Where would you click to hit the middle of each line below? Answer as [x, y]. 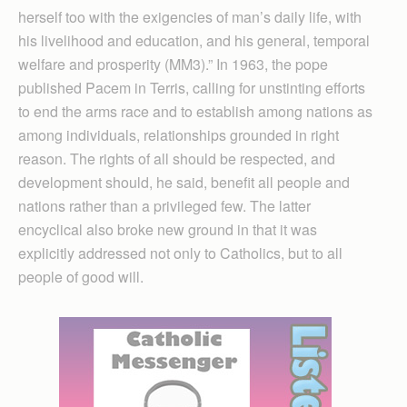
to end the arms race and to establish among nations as [195, 111]
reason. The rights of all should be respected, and [177, 158]
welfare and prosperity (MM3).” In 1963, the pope [173, 64]
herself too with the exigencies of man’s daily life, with [190, 16]
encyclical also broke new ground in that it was [168, 229]
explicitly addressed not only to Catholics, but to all [180, 253]
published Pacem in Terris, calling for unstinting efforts [192, 87]
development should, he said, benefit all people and [184, 182]
